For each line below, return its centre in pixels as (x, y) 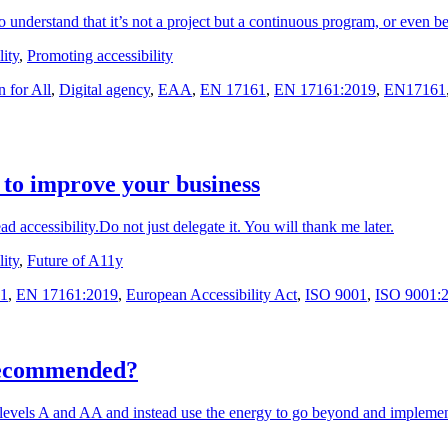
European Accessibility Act (211, 294)
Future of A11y (75, 260)
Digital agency (104, 89)
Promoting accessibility (100, 55)
